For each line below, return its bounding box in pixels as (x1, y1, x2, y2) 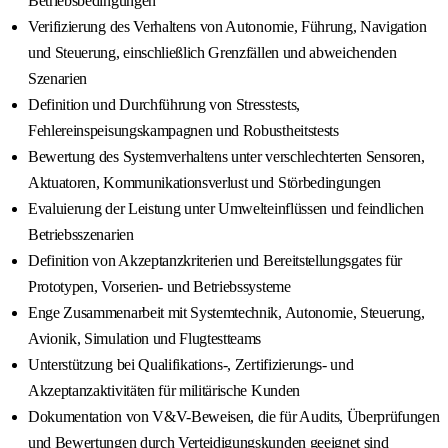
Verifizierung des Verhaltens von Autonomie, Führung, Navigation (28, 18, 427, 36)
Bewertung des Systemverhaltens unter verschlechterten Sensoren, (28, 148, 425, 166)
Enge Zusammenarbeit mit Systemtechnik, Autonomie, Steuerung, (28, 304, 425, 322)
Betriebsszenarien (28, 226, 134, 244)
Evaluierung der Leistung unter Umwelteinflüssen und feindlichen (28, 200, 424, 218)
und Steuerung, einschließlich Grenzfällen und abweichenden (28, 44, 397, 62)
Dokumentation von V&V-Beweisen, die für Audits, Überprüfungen (28, 408, 440, 426)
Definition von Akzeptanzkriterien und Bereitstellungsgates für (28, 252, 403, 270)
